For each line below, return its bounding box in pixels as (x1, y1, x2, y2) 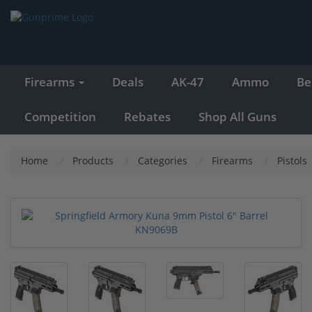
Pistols (277, 153, 307, 167)
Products (72, 153, 114, 167)
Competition (24, 108, 96, 125)
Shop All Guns (198, 108, 276, 125)
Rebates (124, 108, 171, 125)
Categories (138, 153, 187, 167)
